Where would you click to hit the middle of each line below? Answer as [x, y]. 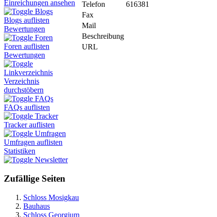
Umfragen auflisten [33, 142]
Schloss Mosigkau [51, 197]
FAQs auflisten [27, 108]
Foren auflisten [27, 46]
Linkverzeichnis [28, 73]
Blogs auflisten [27, 20]
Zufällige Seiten [35, 179]
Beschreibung [103, 36]
